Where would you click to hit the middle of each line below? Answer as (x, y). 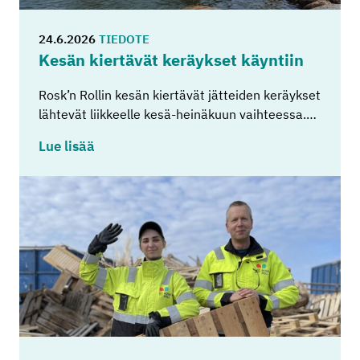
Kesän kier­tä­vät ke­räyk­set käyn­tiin (171, 60)
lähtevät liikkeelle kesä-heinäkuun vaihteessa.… (178, 115)
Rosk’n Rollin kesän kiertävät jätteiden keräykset (180, 95)
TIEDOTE (124, 39)
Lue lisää (67, 147)
